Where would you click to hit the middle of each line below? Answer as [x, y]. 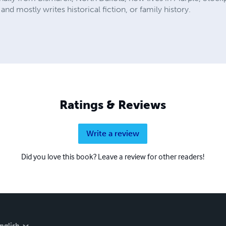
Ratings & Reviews [113, 104]
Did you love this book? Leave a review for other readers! [113, 156]
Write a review [113, 133]
